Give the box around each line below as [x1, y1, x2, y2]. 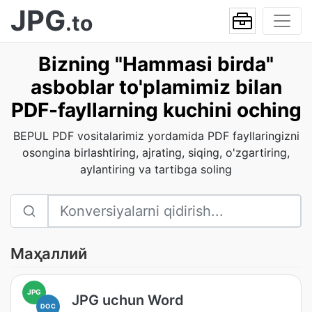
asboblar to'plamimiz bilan [30, 75, 282, 99]
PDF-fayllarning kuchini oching [10, 98, 302, 122]
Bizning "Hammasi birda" [38, 52, 274, 76]
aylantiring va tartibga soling [80, 162, 232, 176]
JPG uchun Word [72, 291, 184, 309]
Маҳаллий [10, 244, 87, 263]
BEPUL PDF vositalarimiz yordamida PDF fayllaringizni [13, 129, 299, 143]
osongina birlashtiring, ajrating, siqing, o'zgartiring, [22, 146, 290, 159]
